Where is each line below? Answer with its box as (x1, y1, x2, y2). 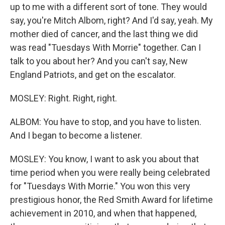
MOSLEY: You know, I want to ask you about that (10, 154, 199, 164)
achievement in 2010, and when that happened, (10, 208, 196, 218)
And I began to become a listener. (10, 130, 142, 141)
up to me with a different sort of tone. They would (10, 2, 207, 12)
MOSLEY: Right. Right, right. (10, 93, 117, 103)
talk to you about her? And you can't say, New (10, 56, 188, 66)
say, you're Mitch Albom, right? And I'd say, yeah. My (10, 15, 213, 26)
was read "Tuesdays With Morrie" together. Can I (10, 42, 201, 53)
